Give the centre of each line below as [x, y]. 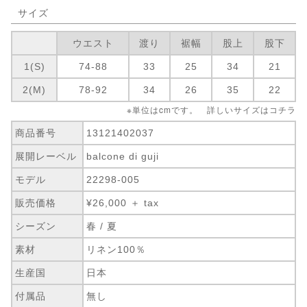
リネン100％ [116, 249]
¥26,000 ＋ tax [123, 202]
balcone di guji [123, 156]
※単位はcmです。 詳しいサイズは [198, 109]
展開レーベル [46, 156]
